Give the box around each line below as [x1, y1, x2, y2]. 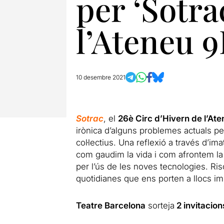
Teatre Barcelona [75, 200, 145, 210]
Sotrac [75, 113, 103, 123]
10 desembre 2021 [75, 73, 125, 81]
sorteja [145, 200, 174, 210]
